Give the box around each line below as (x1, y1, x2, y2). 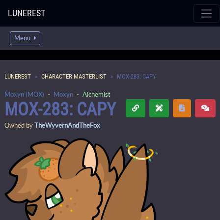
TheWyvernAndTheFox (34, 121, 100, 129)
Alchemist (82, 90, 110, 98)
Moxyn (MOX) (4, 90, 44, 98)
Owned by (4, 121, 34, 129)
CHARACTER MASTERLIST (41, 73, 107, 80)
